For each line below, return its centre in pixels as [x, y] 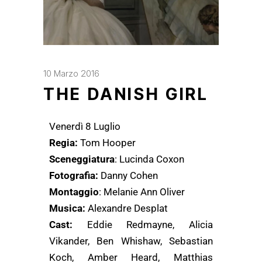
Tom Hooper [107, 143]
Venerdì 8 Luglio [85, 126]
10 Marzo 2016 [71, 73]
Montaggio [74, 192]
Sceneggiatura [82, 159]
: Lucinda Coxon [149, 159]
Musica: [67, 208]
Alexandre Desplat [127, 208]
